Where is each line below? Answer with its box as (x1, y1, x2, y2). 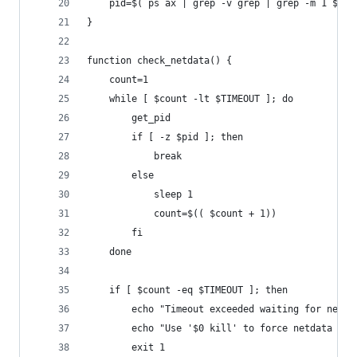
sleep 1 (154, 189, 193, 200)
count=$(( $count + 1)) (154, 208, 277, 219)
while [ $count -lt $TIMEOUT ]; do (109, 93, 293, 104)
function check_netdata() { (87, 55, 232, 66)
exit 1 (131, 342, 165, 353)
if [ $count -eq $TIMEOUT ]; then (109, 284, 288, 296)
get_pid (131, 112, 171, 124)
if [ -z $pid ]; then (131, 131, 243, 143)
